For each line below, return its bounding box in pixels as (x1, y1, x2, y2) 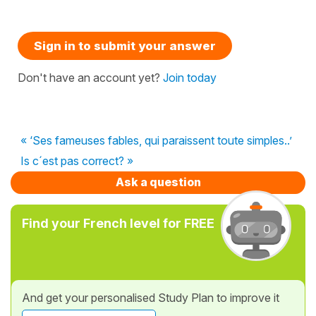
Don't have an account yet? (18, 70, 163, 85)
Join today (163, 70, 217, 85)
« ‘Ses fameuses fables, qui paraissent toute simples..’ (20, 133, 292, 147)
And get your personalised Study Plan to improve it (22, 290, 279, 305)
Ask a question (115, 174, 201, 189)
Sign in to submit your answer (34, 38, 216, 53)
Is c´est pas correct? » (20, 153, 133, 168)
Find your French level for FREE (22, 215, 214, 231)
